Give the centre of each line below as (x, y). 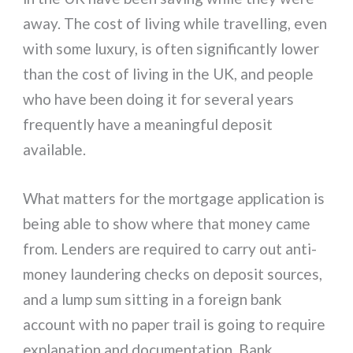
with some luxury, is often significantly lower (171, 48)
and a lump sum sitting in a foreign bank (153, 299)
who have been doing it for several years (159, 98)
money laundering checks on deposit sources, (173, 274)
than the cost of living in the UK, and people (169, 73)
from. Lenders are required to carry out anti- (170, 249)
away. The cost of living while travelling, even (175, 23)
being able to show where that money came (167, 224)
